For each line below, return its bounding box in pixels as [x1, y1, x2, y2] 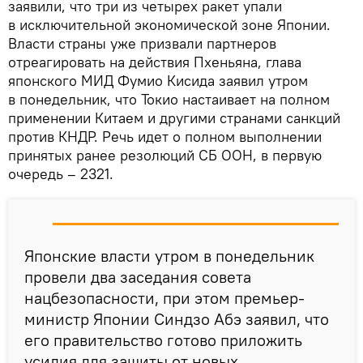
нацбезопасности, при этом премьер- [24, 287, 305, 308]
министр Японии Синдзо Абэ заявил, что [24, 308, 329, 329]
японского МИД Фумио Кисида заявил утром [8, 70, 308, 90]
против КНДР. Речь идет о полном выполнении [8, 126, 322, 146]
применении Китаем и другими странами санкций [8, 108, 340, 127]
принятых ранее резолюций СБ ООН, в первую [8, 145, 322, 164]
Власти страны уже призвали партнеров [8, 33, 276, 53]
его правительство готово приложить [24, 329, 302, 350]
